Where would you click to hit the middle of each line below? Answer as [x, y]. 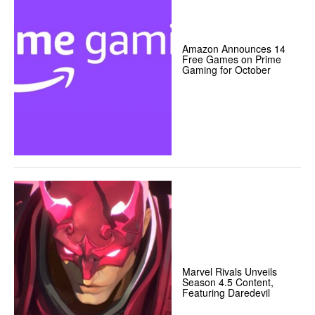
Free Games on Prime [232, 59]
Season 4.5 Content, [228, 282]
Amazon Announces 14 [234, 49]
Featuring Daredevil [226, 292]
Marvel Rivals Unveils [230, 271]
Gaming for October [227, 70]
